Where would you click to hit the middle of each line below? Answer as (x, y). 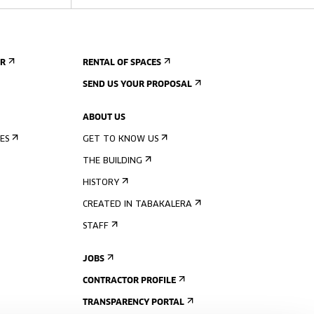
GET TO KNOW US (121, 139)
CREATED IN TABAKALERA (137, 205)
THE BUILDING (112, 161)
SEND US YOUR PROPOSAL (137, 85)
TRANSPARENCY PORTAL (134, 303)
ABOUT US (104, 118)
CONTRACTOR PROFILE (129, 281)
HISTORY (101, 183)
